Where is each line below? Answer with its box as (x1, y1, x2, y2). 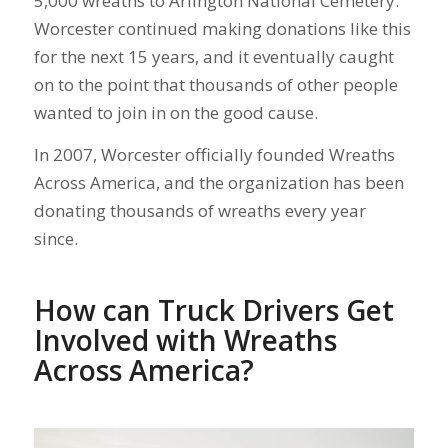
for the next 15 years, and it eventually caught (33, 44, 394, 68)
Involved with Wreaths (33, 321, 337, 360)
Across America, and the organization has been (33, 171, 404, 195)
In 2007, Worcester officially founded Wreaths (33, 143, 395, 167)
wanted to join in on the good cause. (33, 100, 322, 124)
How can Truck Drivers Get (33, 291, 394, 330)
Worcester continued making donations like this (33, 16, 411, 40)
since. (33, 227, 78, 251)
